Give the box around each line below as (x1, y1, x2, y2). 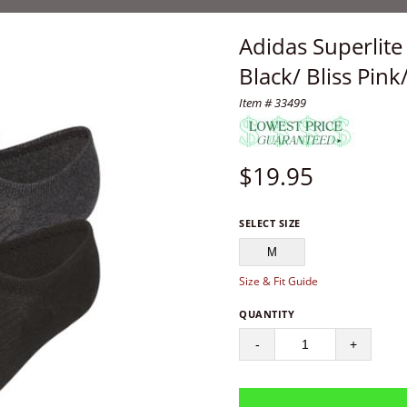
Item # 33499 (239, 94, 307, 111)
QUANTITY (239, 307, 295, 321)
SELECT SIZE (239, 216, 301, 230)
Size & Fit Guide (239, 273, 319, 289)
